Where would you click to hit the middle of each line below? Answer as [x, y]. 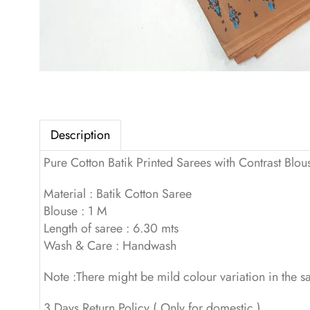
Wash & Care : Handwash [110, 246]
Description [80, 135]
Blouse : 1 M [75, 211]
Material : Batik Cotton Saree [118, 194]
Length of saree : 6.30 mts [111, 229]
